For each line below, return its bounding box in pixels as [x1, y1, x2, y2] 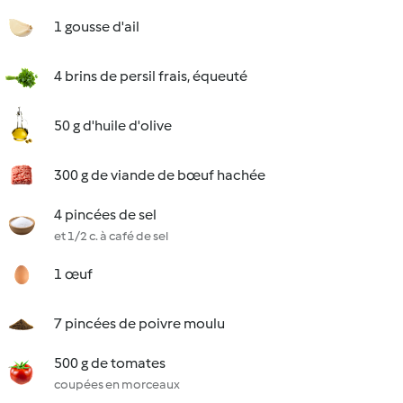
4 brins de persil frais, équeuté [54, 67, 247, 85]
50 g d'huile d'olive [54, 117, 172, 134]
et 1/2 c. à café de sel [54, 228, 168, 244]
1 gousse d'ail [54, 18, 139, 35]
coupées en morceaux [54, 377, 180, 392]
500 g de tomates [54, 354, 166, 372]
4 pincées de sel [54, 206, 157, 223]
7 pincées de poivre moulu [54, 315, 225, 332]
